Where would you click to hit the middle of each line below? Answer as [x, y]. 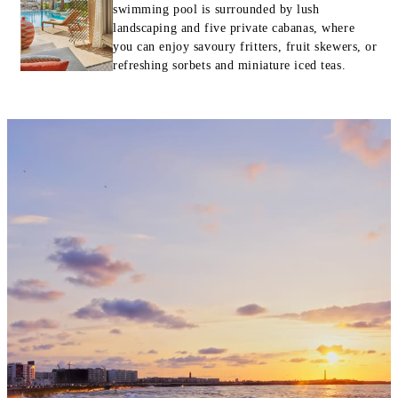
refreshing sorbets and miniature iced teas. [230, 65]
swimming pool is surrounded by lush [216, 9]
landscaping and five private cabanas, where [234, 28]
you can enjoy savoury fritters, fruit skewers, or [245, 47]
